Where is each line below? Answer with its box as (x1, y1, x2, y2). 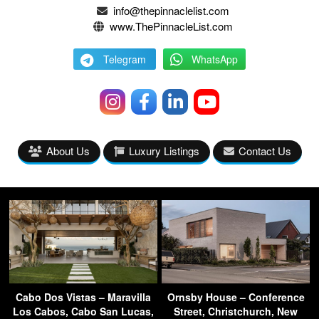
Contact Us (238, 143, 291, 159)
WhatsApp (191, 52, 238, 67)
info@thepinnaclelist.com (113, 3, 229, 19)
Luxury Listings (128, 143, 199, 159)
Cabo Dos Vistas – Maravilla (16, 290, 151, 305)
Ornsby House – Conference (167, 290, 305, 305)
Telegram (103, 52, 146, 67)
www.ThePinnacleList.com (110, 19, 233, 34)
